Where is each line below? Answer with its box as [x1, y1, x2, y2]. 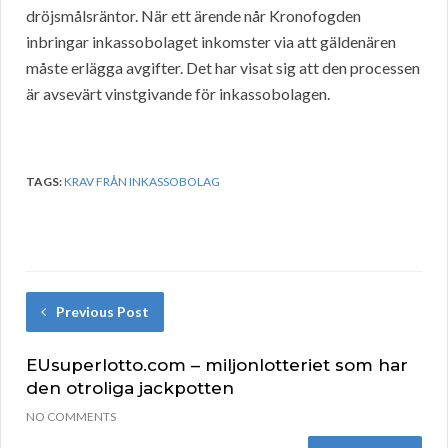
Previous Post [56, 303, 149, 321]
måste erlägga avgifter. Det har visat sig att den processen [26, 58, 420, 78]
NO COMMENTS [26, 409, 116, 425]
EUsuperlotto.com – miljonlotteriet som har [26, 355, 408, 376]
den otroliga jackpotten [26, 378, 234, 399]
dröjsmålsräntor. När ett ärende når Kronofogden [26, 6, 361, 26]
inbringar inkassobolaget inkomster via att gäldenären [26, 32, 396, 52]
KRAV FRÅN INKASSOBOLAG [64, 174, 220, 190]
